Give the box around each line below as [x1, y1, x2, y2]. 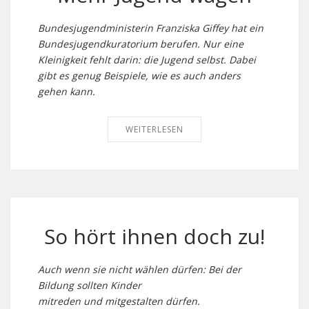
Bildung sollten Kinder [38, 279, 141, 292]
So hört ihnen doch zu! [44, 222, 265, 250]
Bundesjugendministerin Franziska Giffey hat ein [38, 21, 263, 34]
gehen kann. [38, 85, 95, 98]
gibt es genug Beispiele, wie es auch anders [38, 69, 241, 82]
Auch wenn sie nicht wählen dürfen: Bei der [38, 263, 241, 276]
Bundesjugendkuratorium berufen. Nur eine [38, 37, 243, 50]
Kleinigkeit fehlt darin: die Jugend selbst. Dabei [38, 53, 256, 66]
